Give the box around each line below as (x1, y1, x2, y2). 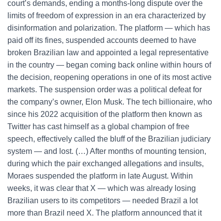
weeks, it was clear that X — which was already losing (7, 184, 196, 192)
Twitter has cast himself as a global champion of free (7, 122, 189, 131)
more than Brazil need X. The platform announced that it (7, 209, 202, 217)
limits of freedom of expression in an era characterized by (7, 11, 206, 20)
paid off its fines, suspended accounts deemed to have (7, 36, 196, 44)
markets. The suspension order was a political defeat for (7, 85, 202, 94)
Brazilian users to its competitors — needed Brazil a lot (7, 196, 198, 205)
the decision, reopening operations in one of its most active (7, 73, 212, 81)
